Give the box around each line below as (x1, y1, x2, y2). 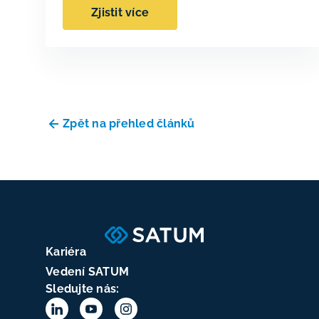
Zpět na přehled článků (63, 116, 195, 130)
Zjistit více (91, 5, 149, 19)
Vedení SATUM (46, 264, 129, 278)
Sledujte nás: (46, 281, 120, 296)
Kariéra (46, 244, 86, 258)
